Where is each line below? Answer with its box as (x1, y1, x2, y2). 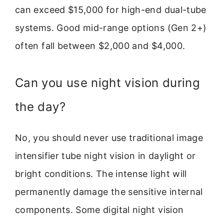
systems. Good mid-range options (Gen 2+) (15, 22, 207, 33)
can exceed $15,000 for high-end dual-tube (15, 4, 206, 15)
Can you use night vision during (15, 75, 200, 90)
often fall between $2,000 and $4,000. (15, 40, 185, 51)
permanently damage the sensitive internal (15, 186, 203, 197)
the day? (15, 99, 65, 114)
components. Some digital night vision (15, 204, 184, 215)
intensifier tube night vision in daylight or (15, 150, 196, 161)
